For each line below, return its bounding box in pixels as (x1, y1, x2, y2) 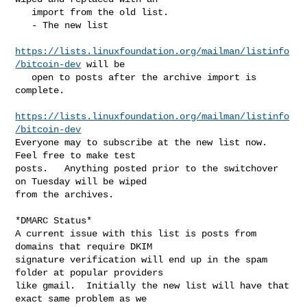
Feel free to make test (15, 149, 136, 161)
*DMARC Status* (15, 214, 93, 226)
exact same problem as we (15, 293, 147, 304)
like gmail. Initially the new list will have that (15, 280, 290, 291)
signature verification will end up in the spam (15, 254, 268, 265)
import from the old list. (15, 6, 32, 18)
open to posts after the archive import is (15, 71, 32, 83)
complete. (15, 84, 65, 96)
